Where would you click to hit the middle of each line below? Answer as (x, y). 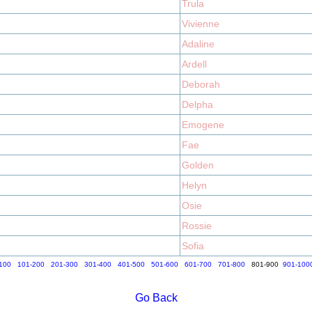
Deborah (201, 84)
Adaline (198, 44)
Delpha (197, 104)
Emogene (203, 125)
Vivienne (201, 24)
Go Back (156, 298)
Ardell (194, 64)
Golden (198, 165)
